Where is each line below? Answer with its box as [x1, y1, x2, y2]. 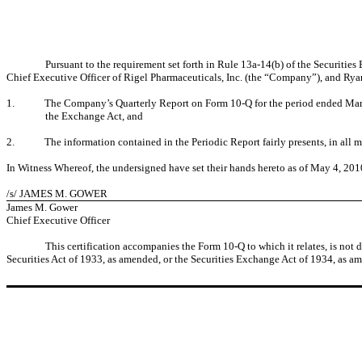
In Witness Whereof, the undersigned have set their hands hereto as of [6, 162, 310, 174]
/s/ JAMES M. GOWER [6, 187, 107, 200]
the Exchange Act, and [45, 110, 143, 122]
